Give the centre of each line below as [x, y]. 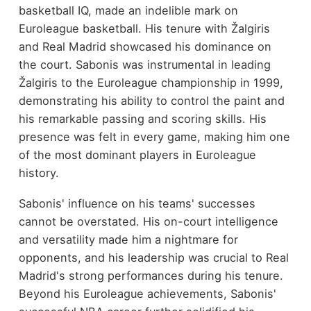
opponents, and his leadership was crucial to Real [153, 258]
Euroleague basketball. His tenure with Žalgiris [144, 28]
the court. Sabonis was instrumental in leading [144, 64]
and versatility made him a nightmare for [128, 240]
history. [39, 173]
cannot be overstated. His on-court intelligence [148, 222]
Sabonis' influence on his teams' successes [137, 204]
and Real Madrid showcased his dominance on [145, 46]
